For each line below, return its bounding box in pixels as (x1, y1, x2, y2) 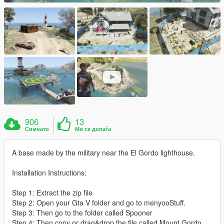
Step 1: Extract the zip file (12, 187, 92, 197)
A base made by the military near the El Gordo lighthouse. (12, 147, 195, 157)
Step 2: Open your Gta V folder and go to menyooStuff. (12, 197, 185, 207)
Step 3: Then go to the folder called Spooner (12, 207, 152, 217)
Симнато (25, 124, 49, 132)
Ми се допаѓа (75, 124, 111, 132)
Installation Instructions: (12, 167, 86, 177)
